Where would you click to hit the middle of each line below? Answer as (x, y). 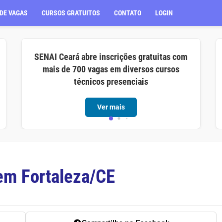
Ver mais (111, 107)
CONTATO (128, 13)
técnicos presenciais (111, 82)
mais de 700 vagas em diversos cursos (111, 69)
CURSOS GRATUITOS (71, 13)
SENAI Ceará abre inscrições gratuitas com (111, 57)
